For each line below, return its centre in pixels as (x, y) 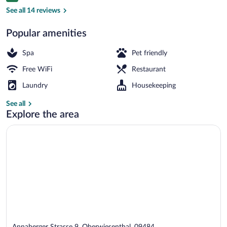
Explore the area (43, 114)
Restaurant (149, 69)
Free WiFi (37, 69)
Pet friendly (149, 53)
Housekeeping (154, 85)
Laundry (35, 85)
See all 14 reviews (33, 10)
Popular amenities (46, 33)
